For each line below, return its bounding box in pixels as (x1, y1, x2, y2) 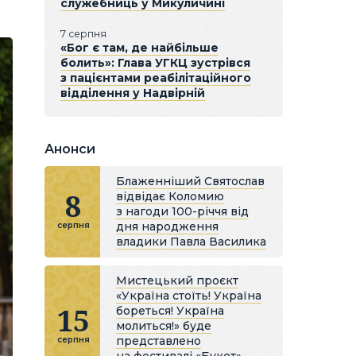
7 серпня (60, 28, 106, 40)
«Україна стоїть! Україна (116, 288, 261, 303)
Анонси (44, 141, 95, 157)
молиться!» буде (116, 319, 211, 333)
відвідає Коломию (116, 189, 224, 203)
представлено (116, 334, 201, 348)
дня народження (116, 219, 219, 234)
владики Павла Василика (116, 234, 266, 249)
